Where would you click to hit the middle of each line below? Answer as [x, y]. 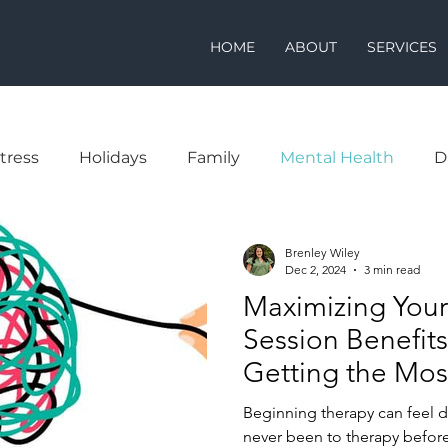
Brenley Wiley [322, 252]
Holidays [113, 157]
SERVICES [402, 47]
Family [213, 157]
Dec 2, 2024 [315, 269]
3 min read [392, 269]
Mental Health [337, 157]
